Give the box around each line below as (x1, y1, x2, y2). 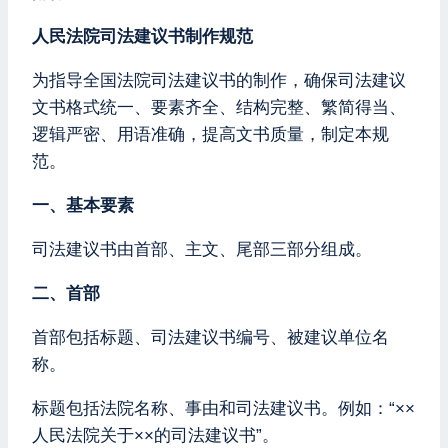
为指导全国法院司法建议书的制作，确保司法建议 (32, 70, 406, 90)
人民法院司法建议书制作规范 (32, 26, 253, 46)
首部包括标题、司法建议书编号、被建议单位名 (32, 327, 389, 347)
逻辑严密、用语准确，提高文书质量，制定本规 (32, 124, 389, 144)
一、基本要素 (32, 195, 134, 215)
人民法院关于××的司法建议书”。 (32, 425, 279, 445)
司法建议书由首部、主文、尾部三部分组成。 (32, 239, 372, 259)
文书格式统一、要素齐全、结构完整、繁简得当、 (32, 97, 406, 117)
